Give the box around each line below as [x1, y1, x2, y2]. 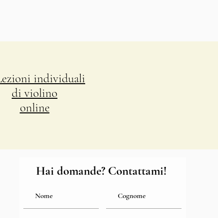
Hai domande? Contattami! [36, 163, 167, 178]
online [19, 100, 50, 115]
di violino [12, 86, 57, 100]
